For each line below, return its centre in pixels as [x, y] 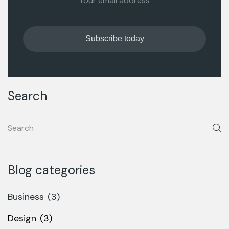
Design [22, 218]
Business [26, 197]
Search [27, 96]
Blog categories [51, 170]
